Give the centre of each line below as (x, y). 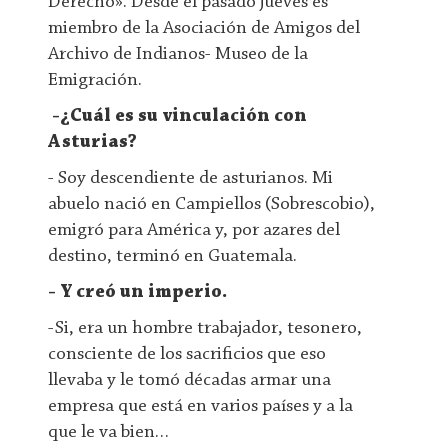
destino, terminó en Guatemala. (173, 256)
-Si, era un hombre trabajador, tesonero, (205, 328)
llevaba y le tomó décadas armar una (190, 380)
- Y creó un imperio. (138, 292)
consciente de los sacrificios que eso (187, 354)
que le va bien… (111, 432)
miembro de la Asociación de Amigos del (204, 28)
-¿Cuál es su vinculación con (178, 116)
